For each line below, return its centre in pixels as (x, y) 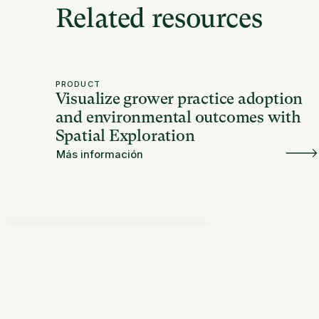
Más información (100, 154)
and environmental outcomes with (178, 117)
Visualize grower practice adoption (179, 99)
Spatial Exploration (125, 136)
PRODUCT (78, 84)
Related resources (159, 19)
